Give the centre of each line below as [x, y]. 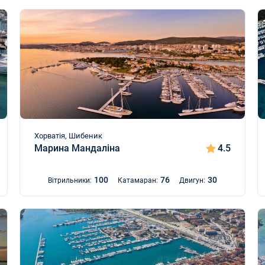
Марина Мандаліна [77, 148]
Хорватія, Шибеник [68, 136]
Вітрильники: [70, 180]
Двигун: [192, 180]
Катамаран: [138, 180]
